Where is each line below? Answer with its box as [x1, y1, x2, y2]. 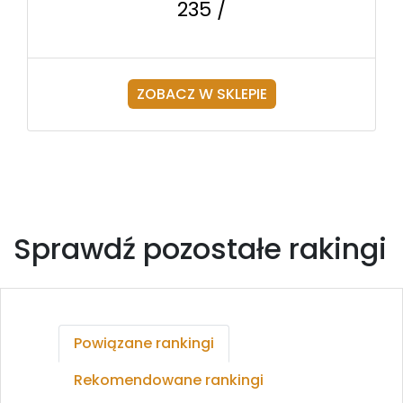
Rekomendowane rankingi [74, 370, 264, 391]
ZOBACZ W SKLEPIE [136, 84, 267, 105]
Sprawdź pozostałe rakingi [13, 228, 387, 270]
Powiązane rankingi [74, 333, 214, 354]
